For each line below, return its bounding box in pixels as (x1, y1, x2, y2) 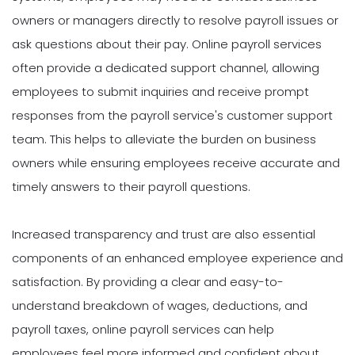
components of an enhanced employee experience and (12, 250, 343, 267)
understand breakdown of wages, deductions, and (12, 297, 307, 315)
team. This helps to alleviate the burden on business (12, 131, 316, 148)
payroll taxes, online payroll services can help (12, 321, 274, 338)
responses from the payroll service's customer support (12, 107, 333, 124)
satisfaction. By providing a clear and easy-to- (12, 273, 284, 291)
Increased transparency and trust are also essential (12, 226, 315, 243)
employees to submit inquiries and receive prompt (12, 83, 309, 101)
